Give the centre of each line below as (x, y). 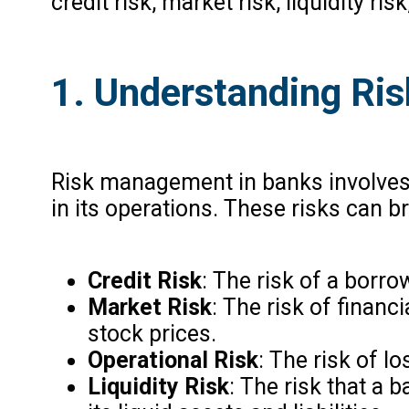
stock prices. (152, 333)
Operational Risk (173, 360)
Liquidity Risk (158, 386)
